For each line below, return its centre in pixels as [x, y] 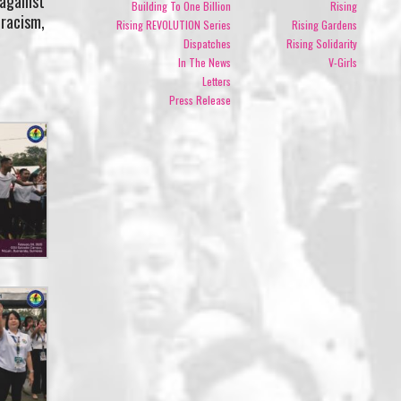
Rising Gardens [325, 24]
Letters [216, 81]
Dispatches [207, 43]
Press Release [200, 99]
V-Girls [343, 62]
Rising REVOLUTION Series [173, 24]
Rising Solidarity [322, 43]
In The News [204, 62]
